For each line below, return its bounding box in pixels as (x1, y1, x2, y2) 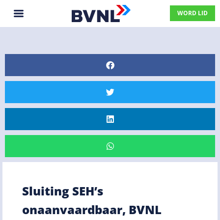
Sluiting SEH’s (22, 182, 103, 199)
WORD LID (177, 9, 208, 18)
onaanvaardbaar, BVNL (22, 201, 162, 218)
